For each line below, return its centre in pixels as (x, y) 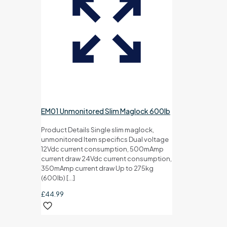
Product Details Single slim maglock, (98, 130)
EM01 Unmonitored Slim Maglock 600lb (106, 111)
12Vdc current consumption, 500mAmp (102, 149)
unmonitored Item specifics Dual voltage (105, 140)
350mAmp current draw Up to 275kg (97, 168)
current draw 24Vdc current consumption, (106, 159)
